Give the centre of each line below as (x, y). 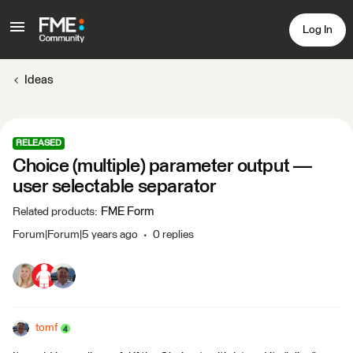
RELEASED (39, 143)
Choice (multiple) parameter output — (162, 166)
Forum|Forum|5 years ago (75, 235)
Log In (318, 30)
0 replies (173, 235)
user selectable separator (115, 187)
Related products (54, 212)
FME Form (127, 212)
